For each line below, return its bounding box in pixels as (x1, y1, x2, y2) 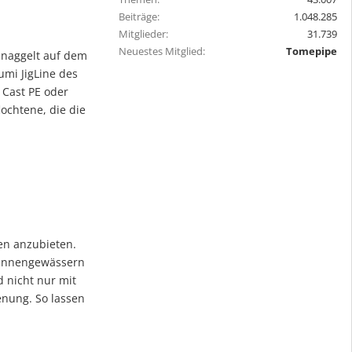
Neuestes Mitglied (119, 43, 203, 58)
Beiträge (119, 9, 157, 24)
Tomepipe (286, 43, 337, 58)
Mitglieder (119, 26, 166, 41)
